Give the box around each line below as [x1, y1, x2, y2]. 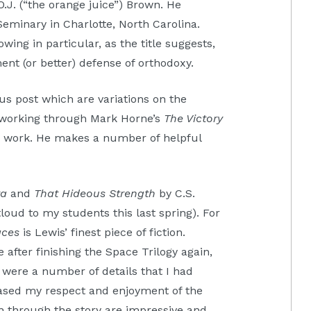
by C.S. [155, 187, 196, 201]
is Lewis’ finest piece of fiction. [19, 226, 186, 239]
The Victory [164, 112, 224, 126]
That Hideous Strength [34, 187, 156, 201]
